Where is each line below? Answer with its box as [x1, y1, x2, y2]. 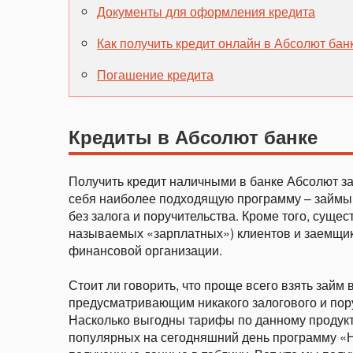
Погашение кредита [97, 65, 214, 84]
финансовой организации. [69, 241, 222, 259]
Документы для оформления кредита [97, 2, 315, 20]
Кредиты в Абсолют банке [69, 123, 318, 150]
